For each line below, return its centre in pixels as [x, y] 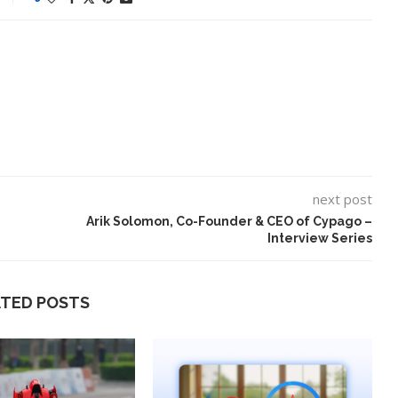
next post [342, 199]
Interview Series [319, 238]
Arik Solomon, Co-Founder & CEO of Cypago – [229, 221]
